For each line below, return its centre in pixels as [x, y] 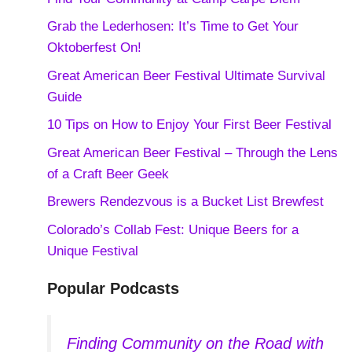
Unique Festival [92, 251]
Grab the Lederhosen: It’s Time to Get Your [172, 27]
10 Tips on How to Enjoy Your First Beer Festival [189, 125]
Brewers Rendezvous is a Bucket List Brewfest [185, 202]
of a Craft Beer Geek [108, 174]
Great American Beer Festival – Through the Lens [192, 152]
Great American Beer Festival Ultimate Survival [186, 75]
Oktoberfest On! [94, 48]
